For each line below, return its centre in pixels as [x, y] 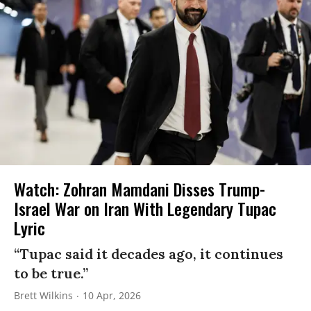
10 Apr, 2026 [112, 295]
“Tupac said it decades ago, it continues [149, 253]
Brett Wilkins [43, 295]
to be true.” [51, 273]
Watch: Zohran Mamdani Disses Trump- [140, 188]
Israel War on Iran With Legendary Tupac [145, 208]
